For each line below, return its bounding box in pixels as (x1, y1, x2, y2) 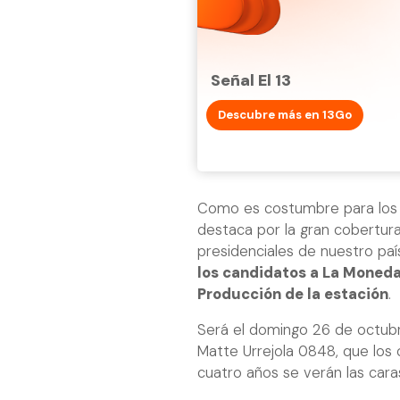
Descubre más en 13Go (218, 106, 352, 122)
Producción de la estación (197, 284, 388, 304)
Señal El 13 (211, 69, 291, 91)
